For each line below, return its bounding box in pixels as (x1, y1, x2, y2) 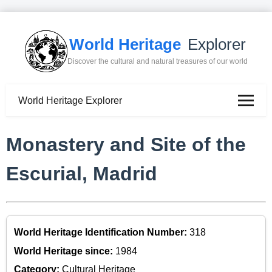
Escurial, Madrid (6, 163, 157, 185)
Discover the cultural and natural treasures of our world (67, 57, 248, 66)
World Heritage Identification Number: (14, 227, 189, 238)
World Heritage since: (14, 245, 115, 256)
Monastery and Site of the (6, 134, 246, 156)
